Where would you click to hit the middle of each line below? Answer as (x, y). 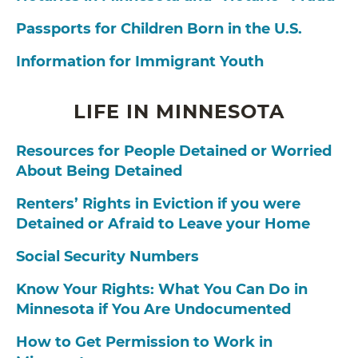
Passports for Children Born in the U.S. (159, 29)
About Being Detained (99, 171)
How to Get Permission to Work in (144, 342)
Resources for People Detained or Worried (174, 151)
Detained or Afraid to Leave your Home (163, 224)
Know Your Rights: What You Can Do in (162, 290)
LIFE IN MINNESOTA (179, 112)
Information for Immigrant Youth (140, 62)
